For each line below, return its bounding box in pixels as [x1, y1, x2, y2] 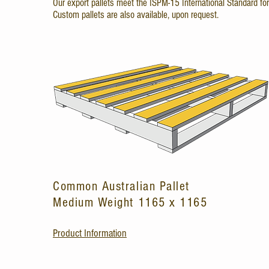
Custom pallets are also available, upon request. [53, 9, 219, 20]
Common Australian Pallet [53, 179, 194, 194]
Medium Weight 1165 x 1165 [53, 195, 208, 210]
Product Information [53, 227, 127, 240]
